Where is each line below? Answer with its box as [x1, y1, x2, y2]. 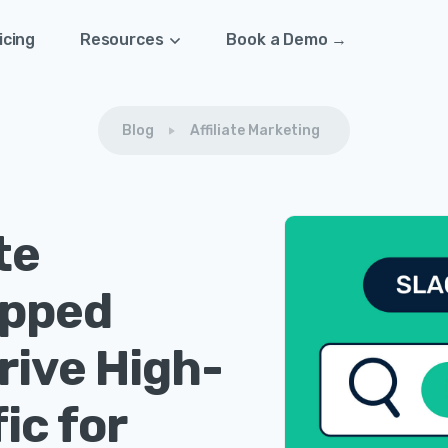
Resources [80, 30, 164, 49]
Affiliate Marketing [190, 122, 320, 139]
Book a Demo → [226, 30, 348, 49]
